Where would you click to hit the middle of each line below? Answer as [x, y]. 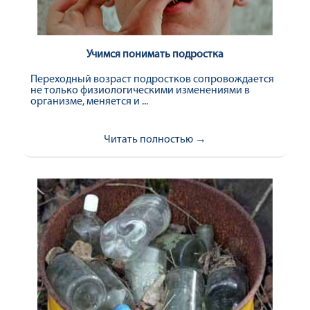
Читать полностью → [155, 140]
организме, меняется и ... [89, 102]
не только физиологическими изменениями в [140, 91]
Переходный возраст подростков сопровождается [152, 80]
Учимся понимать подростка [155, 55]
